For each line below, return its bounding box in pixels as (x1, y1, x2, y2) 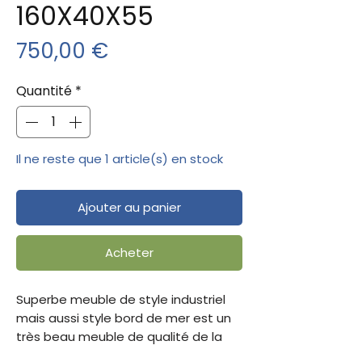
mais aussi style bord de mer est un (16, 309, 231, 326)
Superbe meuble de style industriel (16, 290, 225, 308)
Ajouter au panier (78, 198, 181, 216)
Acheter (105, 243, 154, 261)
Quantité (16, 81, 72, 100)
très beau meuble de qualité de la (16, 327, 222, 345)
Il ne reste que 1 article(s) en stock (16, 149, 223, 167)
